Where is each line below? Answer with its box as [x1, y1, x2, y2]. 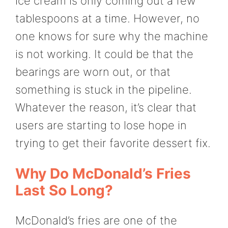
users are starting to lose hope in [15, 118, 187, 132]
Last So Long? [15, 182, 113, 199]
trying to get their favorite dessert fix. [15, 136, 211, 150]
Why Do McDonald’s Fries [15, 165, 191, 183]
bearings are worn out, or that [15, 65, 170, 78]
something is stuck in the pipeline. [15, 82, 192, 96]
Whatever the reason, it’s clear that [15, 100, 196, 114]
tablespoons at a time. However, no [15, 11, 199, 25]
